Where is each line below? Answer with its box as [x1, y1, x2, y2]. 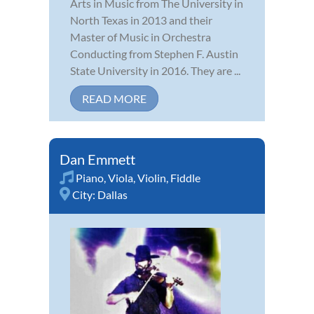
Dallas [97, 187, 128, 201]
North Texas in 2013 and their [70, 13, 212, 27]
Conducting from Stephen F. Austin [70, 46, 238, 60]
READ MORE [82, 91, 146, 105]
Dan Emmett [60, 150, 135, 168]
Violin [137, 170, 166, 184]
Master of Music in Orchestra [70, 29, 211, 43]
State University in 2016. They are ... [70, 63, 240, 77]
